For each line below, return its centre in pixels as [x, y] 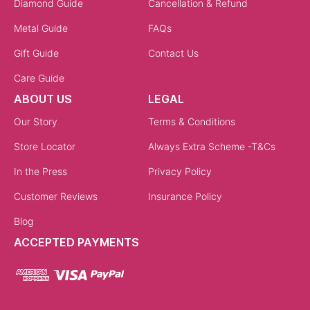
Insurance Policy [185, 196]
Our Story [36, 121]
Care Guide [39, 77]
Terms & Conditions [192, 121]
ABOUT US [43, 99]
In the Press [40, 171]
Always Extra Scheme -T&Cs [212, 146]
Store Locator [45, 146]
